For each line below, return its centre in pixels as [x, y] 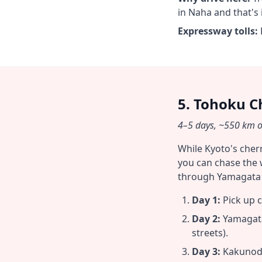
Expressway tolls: [218, 31]
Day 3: [206, 251]
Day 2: [206, 219]
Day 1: [206, 200]
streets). [210, 233]
